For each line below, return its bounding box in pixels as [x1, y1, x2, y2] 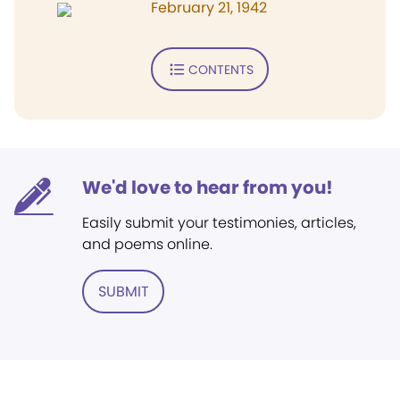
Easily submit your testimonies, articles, [82, 212, 356, 233]
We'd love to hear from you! [82, 175, 333, 200]
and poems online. [82, 234, 212, 254]
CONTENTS [187, 60, 254, 79]
